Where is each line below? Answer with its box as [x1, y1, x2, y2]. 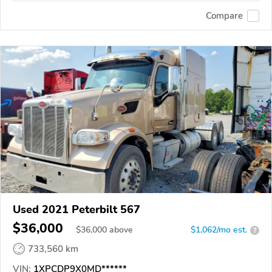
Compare [206, 9, 243, 22]
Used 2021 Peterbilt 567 [13, 202, 140, 217]
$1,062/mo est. [191, 224, 247, 236]
